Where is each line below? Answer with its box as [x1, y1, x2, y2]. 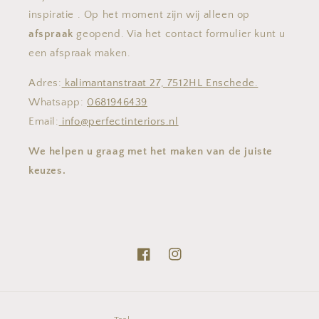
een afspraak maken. [28, 47, 131, 59]
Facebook [137, 256, 182, 268]
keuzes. [28, 164, 66, 177]
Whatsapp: [28, 96, 87, 108]
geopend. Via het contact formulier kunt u [73, 28, 286, 40]
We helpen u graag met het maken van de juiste [28, 145, 273, 157]
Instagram [168, 256, 215, 268]
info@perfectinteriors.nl [58, 115, 179, 127]
